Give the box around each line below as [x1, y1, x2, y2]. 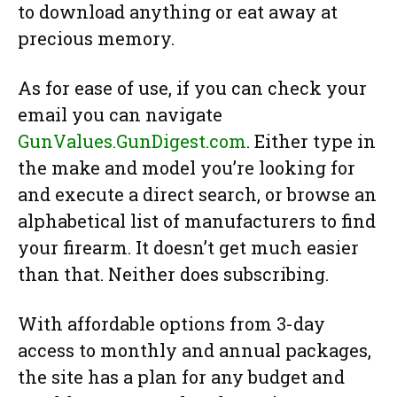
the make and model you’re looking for [18, 156, 355, 180]
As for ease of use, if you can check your [18, 76, 367, 100]
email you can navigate [18, 103, 222, 127]
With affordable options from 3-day [18, 312, 325, 336]
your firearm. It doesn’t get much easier [18, 236, 359, 260]
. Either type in [246, 129, 376, 153]
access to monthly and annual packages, [18, 339, 371, 362]
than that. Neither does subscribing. [18, 262, 329, 286]
